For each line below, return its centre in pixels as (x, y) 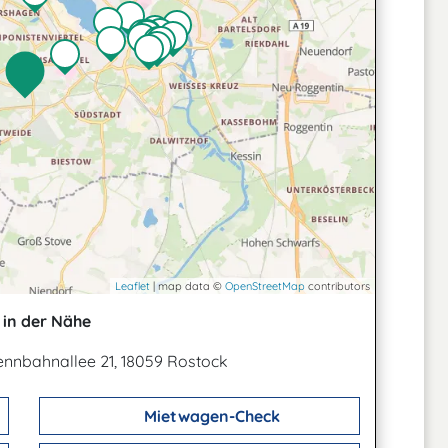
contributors (337, 286)
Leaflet (132, 286)
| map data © (187, 286)
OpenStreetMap (265, 286)
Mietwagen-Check (209, 416)
